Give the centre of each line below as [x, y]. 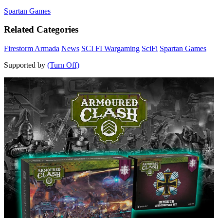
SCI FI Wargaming [110, 49]
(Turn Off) [63, 65]
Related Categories [41, 30]
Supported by [26, 65]
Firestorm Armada [32, 49]
